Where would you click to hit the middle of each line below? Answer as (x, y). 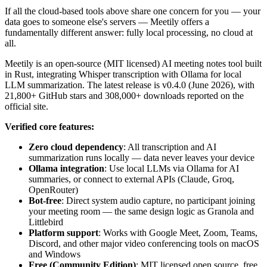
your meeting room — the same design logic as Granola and (141, 211)
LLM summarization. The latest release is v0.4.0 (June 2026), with (130, 85)
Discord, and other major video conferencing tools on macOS (144, 243)
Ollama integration (66, 168)
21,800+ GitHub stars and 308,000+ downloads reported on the (124, 95)
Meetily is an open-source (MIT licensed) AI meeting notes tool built (133, 63)
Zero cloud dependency (76, 147)
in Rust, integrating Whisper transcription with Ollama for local (123, 74)
